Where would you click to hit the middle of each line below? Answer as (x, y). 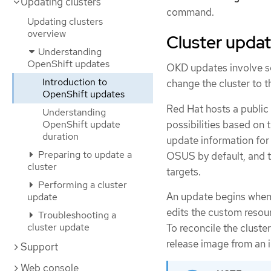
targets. (184, 171)
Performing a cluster (81, 185)
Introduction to (75, 82)
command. (190, 12)
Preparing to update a (84, 155)
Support (39, 247)
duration (60, 136)
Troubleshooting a (76, 215)
